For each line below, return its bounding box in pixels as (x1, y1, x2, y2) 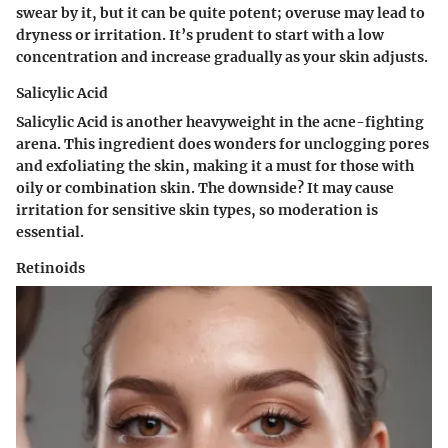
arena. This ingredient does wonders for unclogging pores (16, 134, 429, 153)
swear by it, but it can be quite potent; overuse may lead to (16, 3, 425, 22)
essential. (16, 222, 84, 241)
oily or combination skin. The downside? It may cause (16, 178, 394, 197)
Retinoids (16, 258, 85, 277)
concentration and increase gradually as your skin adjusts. (16, 47, 428, 66)
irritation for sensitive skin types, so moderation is (16, 200, 378, 219)
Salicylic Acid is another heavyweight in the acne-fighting (16, 112, 424, 131)
